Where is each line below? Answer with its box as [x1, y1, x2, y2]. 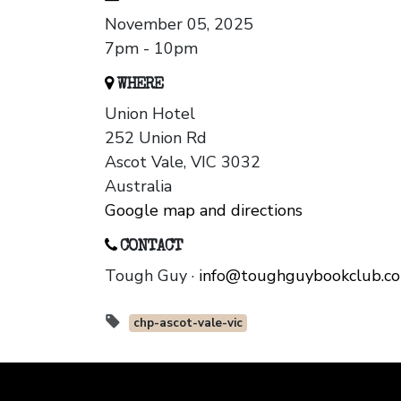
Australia [105, 175, 172, 198]
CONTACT [116, 239, 183, 256]
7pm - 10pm [105, 38, 198, 60]
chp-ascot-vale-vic [132, 314, 243, 332]
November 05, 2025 [105, 13, 253, 36]
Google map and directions [105, 200, 303, 222]
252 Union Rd [105, 127, 207, 149]
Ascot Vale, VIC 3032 [105, 151, 260, 174]
